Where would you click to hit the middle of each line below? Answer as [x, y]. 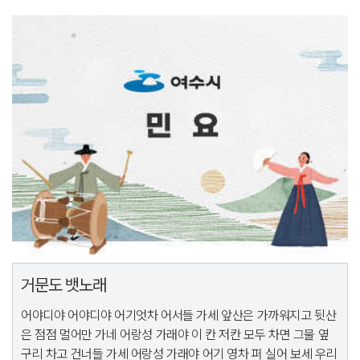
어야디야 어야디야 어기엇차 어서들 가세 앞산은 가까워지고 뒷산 [179, 316]
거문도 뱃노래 [63, 285]
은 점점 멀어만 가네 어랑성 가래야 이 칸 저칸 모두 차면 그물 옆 [175, 335]
